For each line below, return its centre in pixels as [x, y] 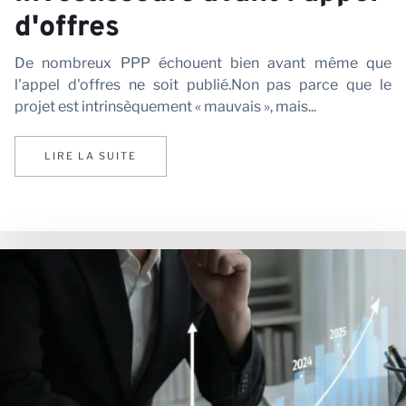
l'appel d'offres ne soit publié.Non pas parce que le [203, 85]
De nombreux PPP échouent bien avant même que [203, 63]
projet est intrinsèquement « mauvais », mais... [165, 107]
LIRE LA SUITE [91, 156]
